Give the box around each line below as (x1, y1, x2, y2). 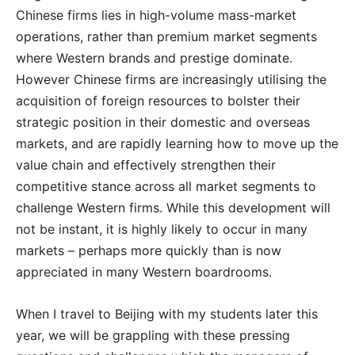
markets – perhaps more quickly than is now (16, 242, 281, 258)
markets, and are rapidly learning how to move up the (16, 135, 338, 151)
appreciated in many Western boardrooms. (16, 263, 272, 280)
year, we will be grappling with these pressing (16, 326, 290, 343)
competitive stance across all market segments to (16, 177, 316, 194)
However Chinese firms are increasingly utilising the (16, 71, 326, 87)
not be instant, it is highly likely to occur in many (16, 220, 307, 237)
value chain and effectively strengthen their (16, 156, 276, 173)
